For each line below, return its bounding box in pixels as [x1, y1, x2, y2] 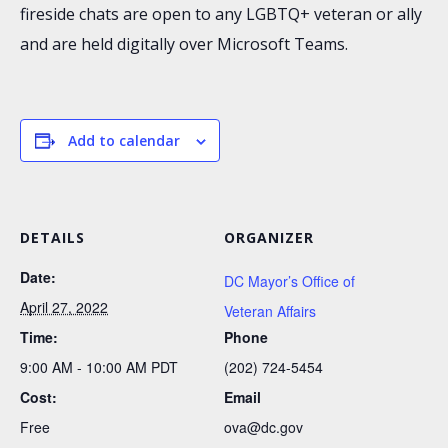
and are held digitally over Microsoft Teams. [20, 32, 348, 55]
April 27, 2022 [20, 296, 108, 317]
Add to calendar [67, 130, 180, 150]
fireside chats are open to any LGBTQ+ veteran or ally [20, 2, 422, 25]
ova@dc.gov [224, 416, 303, 437]
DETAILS [20, 227, 85, 247]
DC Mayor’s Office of [224, 270, 355, 291]
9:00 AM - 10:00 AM [20, 356, 151, 377]
